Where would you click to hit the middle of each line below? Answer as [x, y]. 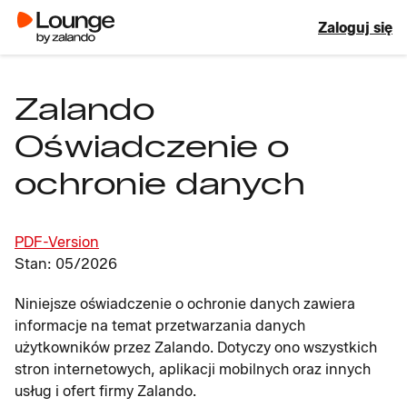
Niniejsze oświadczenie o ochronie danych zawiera [185, 304]
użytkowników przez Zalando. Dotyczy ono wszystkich [196, 347]
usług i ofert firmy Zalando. [105, 391]
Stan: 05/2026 [66, 264]
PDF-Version [57, 242]
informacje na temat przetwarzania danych [160, 326]
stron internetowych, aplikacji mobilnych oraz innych [193, 369]
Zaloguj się [355, 27]
